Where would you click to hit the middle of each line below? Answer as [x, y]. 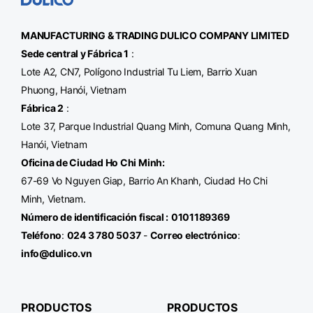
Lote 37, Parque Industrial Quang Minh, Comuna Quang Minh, [156, 126]
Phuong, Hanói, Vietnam [74, 90]
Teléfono [42, 235]
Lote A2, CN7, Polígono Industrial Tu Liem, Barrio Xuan [139, 72]
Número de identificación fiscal [93, 217]
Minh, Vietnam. [53, 199]
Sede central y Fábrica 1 [75, 53]
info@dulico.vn [57, 253]
